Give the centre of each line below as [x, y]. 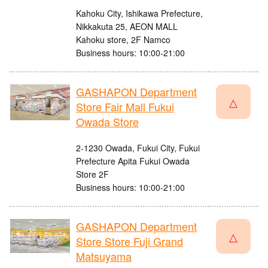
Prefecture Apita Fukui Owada [133, 161]
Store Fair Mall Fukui [125, 107]
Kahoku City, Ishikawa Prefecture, [139, 13]
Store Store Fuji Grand [130, 241]
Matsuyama [104, 256]
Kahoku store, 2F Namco [123, 40]
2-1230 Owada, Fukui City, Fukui [138, 148]
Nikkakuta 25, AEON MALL [127, 27]
